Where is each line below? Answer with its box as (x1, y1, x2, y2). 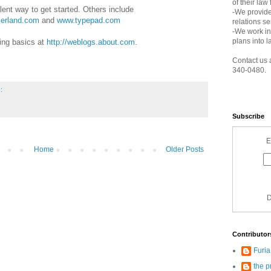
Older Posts (166, 145, 204, 154)
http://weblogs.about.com (47, 38, 135, 47)
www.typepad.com (57, 16, 120, 25)
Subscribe (232, 113, 264, 120)
